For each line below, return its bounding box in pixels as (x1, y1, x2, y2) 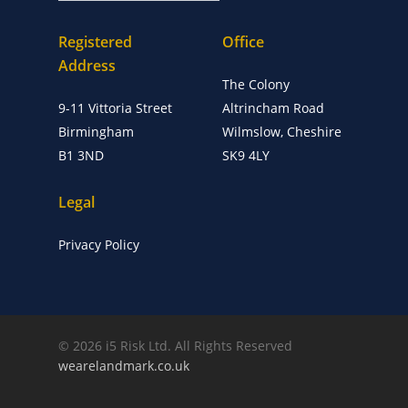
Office (222, 32, 264, 53)
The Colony (222, 76, 290, 94)
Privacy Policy (58, 236, 139, 254)
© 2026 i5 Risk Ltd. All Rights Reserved (58, 337, 292, 355)
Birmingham (58, 123, 134, 141)
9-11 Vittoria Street (58, 99, 172, 117)
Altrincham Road (222, 99, 324, 117)
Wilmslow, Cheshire (222, 123, 342, 141)
